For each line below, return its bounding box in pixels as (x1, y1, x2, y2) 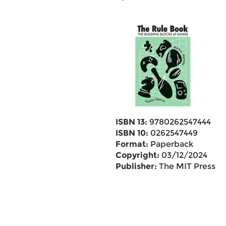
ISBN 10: (115, 128, 148, 138)
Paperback (148, 139, 193, 149)
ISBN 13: (115, 117, 147, 127)
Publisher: (115, 161, 157, 171)
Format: (115, 139, 148, 149)
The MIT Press (156, 161, 215, 171)
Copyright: (115, 150, 159, 160)
